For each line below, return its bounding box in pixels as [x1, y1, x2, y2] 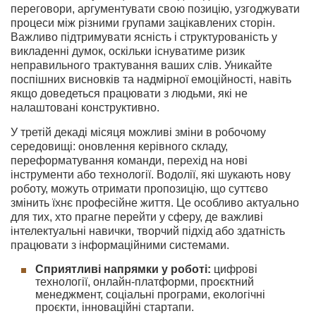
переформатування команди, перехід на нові [11, 154, 248, 166]
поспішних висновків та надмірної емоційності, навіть [11, 73, 291, 85]
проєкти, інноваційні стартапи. [35, 301, 194, 313]
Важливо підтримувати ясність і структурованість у [11, 31, 277, 43]
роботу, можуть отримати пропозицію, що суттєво [11, 183, 268, 195]
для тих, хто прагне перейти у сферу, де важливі [11, 211, 263, 223]
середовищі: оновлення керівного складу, [11, 140, 228, 152]
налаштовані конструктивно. [11, 102, 159, 114]
